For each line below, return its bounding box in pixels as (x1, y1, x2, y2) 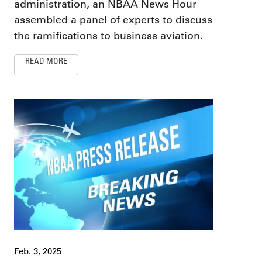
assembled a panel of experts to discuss (14, 13, 212, 27)
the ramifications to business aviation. (14, 29, 203, 43)
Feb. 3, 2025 (14, 245, 61, 257)
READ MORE (25, 56, 67, 66)
